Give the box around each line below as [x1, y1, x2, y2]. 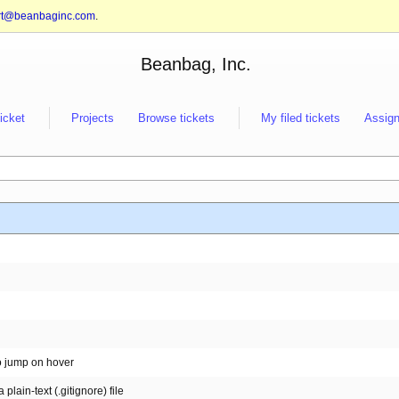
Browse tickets [138, 110, 215, 125]
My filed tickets [261, 110, 340, 125]
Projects [71, 110, 114, 125]
